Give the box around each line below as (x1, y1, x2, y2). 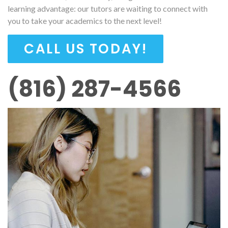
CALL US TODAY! (24, 39, 148, 58)
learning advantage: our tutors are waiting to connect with (8, 3, 208, 13)
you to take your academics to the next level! (8, 15, 162, 25)
